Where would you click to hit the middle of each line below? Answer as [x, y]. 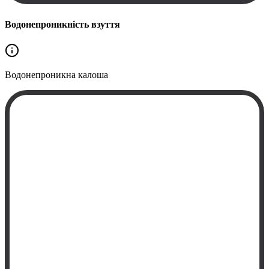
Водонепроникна [40, 74]
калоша [93, 74]
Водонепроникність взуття [62, 25]
